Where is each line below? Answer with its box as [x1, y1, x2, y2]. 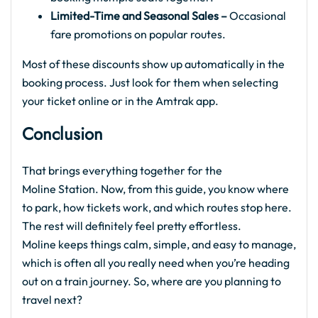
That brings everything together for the [22, 163, 222, 178]
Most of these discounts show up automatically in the [22, 57, 285, 72]
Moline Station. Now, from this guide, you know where [22, 182, 289, 197]
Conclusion [22, 121, 103, 147]
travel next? [22, 292, 82, 307]
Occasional [227, 9, 286, 23]
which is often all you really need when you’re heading [22, 256, 290, 270]
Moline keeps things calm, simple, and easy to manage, [22, 237, 296, 252]
